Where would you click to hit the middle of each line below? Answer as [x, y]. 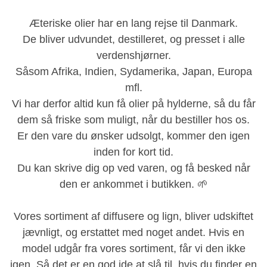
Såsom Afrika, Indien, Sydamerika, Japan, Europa [133, 71]
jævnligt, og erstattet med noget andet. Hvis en [133, 232]
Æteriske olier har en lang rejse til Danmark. [133, 23]
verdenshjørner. [133, 55]
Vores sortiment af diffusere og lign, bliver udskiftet [133, 216]
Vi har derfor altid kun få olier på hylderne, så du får [133, 103]
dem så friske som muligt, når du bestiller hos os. [133, 119]
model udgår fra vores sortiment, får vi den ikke [133, 248]
